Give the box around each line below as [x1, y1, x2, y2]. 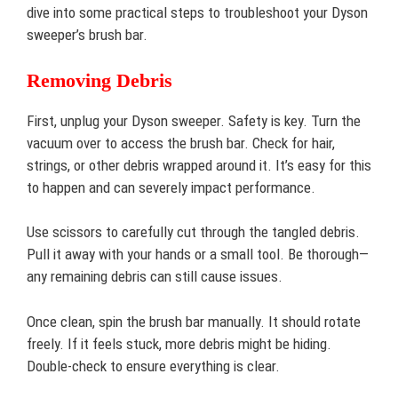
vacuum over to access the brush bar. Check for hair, [27, 133, 335, 152]
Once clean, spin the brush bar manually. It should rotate [27, 312, 361, 330]
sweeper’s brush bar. [27, 26, 147, 44]
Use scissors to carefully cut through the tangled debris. [27, 223, 360, 241]
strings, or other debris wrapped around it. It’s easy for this [27, 155, 371, 174]
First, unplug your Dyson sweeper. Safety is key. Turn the [27, 111, 361, 130]
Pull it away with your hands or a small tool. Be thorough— [27, 245, 369, 263]
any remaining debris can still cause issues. [27, 267, 283, 285]
